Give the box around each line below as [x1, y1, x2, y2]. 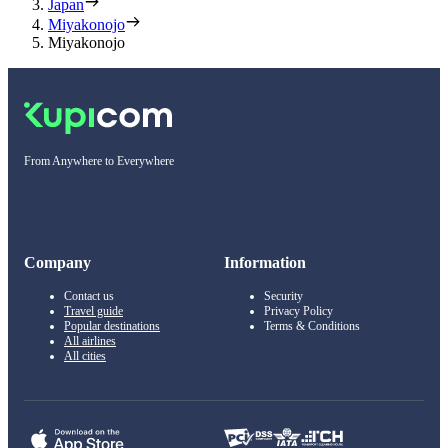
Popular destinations [64, 318, 160, 333]
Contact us [64, 288, 114, 303]
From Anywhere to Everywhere [24, 153, 174, 168]
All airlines [64, 333, 116, 348]
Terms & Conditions [264, 318, 360, 333]
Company [24, 253, 91, 271]
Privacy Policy [264, 303, 333, 318]
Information [224, 253, 306, 271]
